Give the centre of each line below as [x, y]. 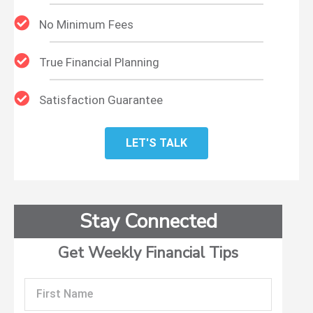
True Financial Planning [99, 62]
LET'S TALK [156, 143]
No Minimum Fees [86, 24]
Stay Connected [148, 221]
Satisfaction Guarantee [101, 100]
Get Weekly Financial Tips [148, 253]
